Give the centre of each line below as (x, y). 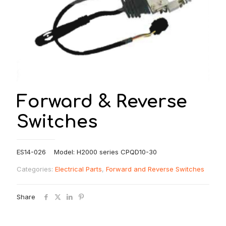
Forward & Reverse (102, 101)
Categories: (36, 169)
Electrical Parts (78, 169)
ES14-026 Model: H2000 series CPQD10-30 (87, 152)
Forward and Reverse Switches (155, 169)
